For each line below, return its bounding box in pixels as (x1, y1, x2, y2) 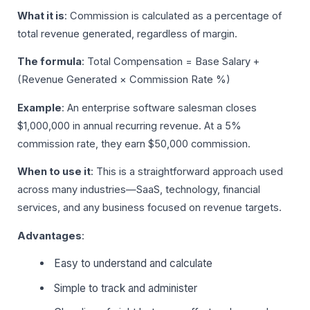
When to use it (17, 165, 91, 179)
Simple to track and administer (54, 281, 198, 295)
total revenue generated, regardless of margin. (17, 27, 237, 40)
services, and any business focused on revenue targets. (17, 201, 282, 215)
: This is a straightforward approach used (91, 165, 283, 179)
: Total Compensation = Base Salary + (82, 55, 259, 69)
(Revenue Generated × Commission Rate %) (17, 73, 230, 86)
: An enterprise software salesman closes (62, 101, 257, 114)
